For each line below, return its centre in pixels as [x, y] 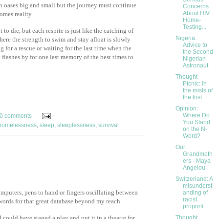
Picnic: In [195, 84]
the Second [198, 52]
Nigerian [194, 59]
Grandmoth [197, 154]
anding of [195, 193]
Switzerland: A [194, 179]
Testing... [194, 27]
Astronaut [195, 66]
